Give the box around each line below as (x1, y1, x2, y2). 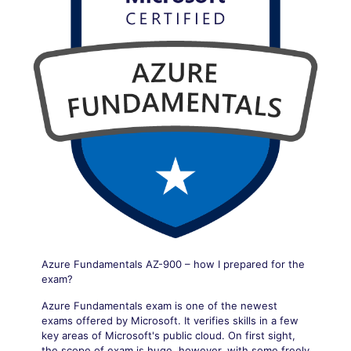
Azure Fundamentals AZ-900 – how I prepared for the (42, 258, 305, 271)
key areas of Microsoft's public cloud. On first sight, (42, 329, 295, 342)
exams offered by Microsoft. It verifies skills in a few (42, 314, 299, 327)
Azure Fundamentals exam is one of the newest (42, 299, 277, 313)
